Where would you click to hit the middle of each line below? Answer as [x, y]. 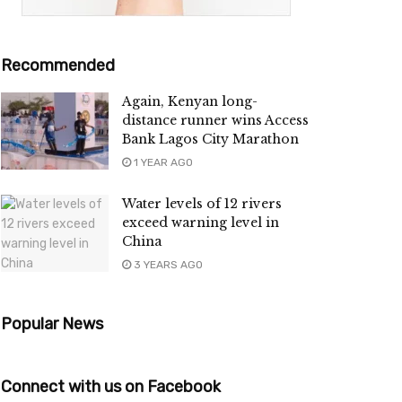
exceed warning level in [201, 223]
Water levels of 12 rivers [202, 204]
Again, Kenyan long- [190, 102]
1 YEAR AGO [162, 163]
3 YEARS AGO [167, 265]
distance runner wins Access [215, 121]
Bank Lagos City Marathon [210, 140]
